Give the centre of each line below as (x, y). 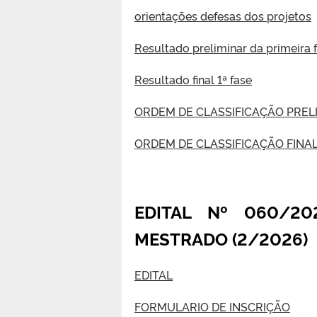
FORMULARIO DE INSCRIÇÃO (212, 306)
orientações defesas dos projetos (223, 15)
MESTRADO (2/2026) (221, 238)
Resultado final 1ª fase (193, 79)
